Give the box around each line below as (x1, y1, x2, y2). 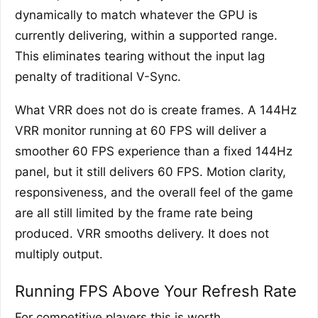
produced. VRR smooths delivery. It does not (15, 226, 269, 241)
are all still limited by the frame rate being (15, 205, 253, 220)
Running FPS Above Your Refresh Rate (15, 281, 297, 300)
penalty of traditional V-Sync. (15, 69, 181, 84)
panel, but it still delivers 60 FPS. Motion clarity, (15, 164, 286, 179)
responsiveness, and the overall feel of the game (15, 185, 293, 199)
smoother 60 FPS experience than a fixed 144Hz (15, 143, 292, 158)
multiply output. (15, 246, 103, 261)
